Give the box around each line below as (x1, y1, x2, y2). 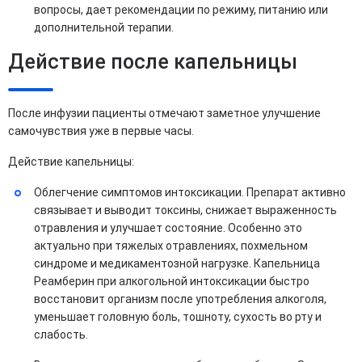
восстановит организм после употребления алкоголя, (34, 292, 326, 305)
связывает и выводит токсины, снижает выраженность (34, 203, 337, 217)
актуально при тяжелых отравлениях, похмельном (34, 238, 308, 252)
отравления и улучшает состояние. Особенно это (34, 221, 302, 234)
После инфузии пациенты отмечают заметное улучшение (8, 106, 321, 120)
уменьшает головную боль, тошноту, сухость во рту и (34, 309, 322, 323)
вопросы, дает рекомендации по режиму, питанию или (34, 2, 328, 16)
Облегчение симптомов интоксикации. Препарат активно (34, 185, 346, 199)
